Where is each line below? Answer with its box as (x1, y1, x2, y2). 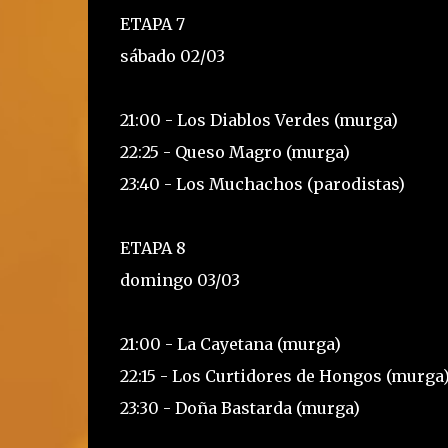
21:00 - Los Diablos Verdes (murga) (119, 110, 398, 130)
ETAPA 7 (119, 14, 185, 34)
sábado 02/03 (119, 46, 225, 66)
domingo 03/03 (119, 270, 240, 290)
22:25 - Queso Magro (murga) (119, 142, 350, 162)
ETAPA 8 (119, 238, 186, 258)
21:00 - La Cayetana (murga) (119, 334, 341, 354)
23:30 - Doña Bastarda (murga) (119, 398, 360, 418)
